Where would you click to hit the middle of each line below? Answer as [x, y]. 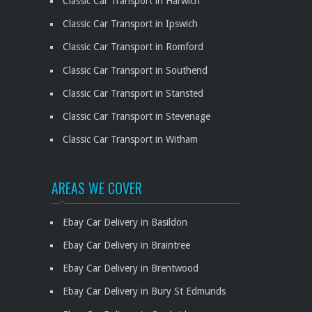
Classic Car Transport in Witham [130, 140]
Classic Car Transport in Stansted [133, 93]
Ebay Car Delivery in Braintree [126, 245]
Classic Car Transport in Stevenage [136, 117]
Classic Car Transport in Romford [133, 47]
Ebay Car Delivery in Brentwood [131, 268]
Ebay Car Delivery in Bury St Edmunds [144, 291]
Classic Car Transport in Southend [135, 70]
